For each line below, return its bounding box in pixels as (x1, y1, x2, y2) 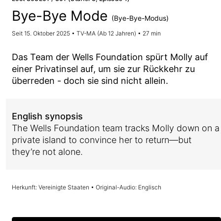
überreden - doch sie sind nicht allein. (12, 75, 168, 86)
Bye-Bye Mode (12, 7, 111, 24)
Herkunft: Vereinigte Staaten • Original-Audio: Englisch (12, 184, 161, 191)
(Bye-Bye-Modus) (111, 14, 169, 22)
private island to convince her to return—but (12, 135, 191, 145)
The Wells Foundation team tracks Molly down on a (12, 123, 220, 133)
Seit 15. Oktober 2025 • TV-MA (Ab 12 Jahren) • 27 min (12, 30, 161, 37)
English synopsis (12, 111, 83, 121)
